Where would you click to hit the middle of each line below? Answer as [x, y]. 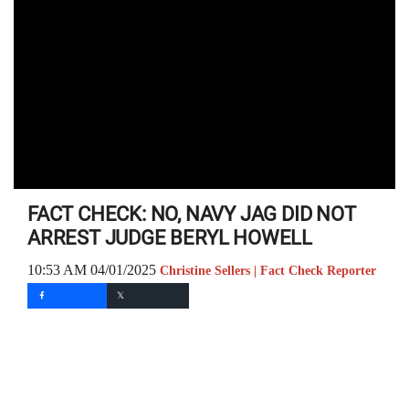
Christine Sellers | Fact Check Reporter [268, 271]
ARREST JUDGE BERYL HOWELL [170, 238]
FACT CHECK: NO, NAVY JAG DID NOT [192, 214]
